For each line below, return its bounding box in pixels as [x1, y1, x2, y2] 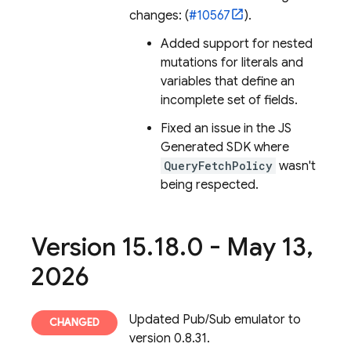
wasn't [276, 158, 316, 174]
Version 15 [31, 231, 147, 262]
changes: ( [129, 8, 189, 24]
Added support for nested [161, 36, 313, 52]
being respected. [161, 177, 259, 193]
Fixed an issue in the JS [161, 121, 291, 136]
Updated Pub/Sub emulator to [129, 312, 301, 327]
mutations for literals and [161, 55, 303, 71]
